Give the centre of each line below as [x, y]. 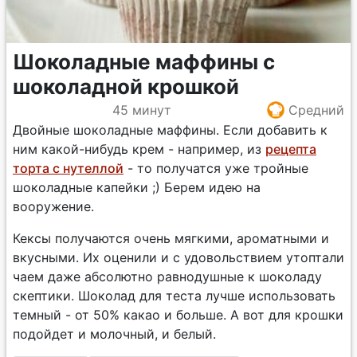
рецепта [291, 149]
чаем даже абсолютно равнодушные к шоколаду [167, 277]
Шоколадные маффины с [144, 62]
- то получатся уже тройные [216, 168]
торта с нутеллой [68, 168]
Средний [316, 110]
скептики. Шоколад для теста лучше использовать [174, 296]
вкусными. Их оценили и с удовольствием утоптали [178, 257]
